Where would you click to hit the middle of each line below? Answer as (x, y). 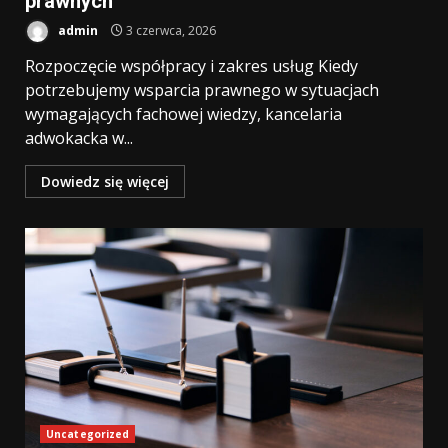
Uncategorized (88, 434)
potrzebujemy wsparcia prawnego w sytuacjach (202, 90)
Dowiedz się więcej (105, 181)
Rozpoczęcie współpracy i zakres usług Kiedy (191, 66)
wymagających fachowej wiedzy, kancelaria (183, 114)
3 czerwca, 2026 (169, 30)
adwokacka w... (79, 138)
